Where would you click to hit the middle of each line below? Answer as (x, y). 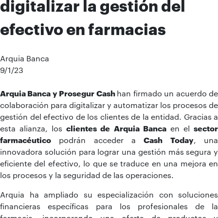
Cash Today (169, 140)
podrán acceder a (98, 140)
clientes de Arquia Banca (116, 128)
